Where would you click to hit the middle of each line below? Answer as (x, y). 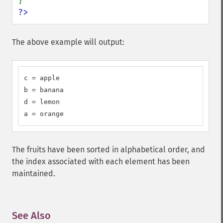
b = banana (44, 90)
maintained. (34, 173)
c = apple (42, 78)
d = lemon (42, 102)
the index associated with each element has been (101, 162)
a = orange (44, 114)
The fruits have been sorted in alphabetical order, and (109, 150)
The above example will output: (68, 42)
